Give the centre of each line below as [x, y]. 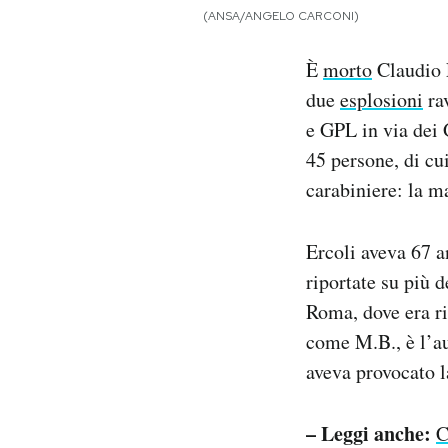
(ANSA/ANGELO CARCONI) [281, 15]
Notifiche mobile [148, 15]
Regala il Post [137, 41]
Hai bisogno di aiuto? [160, 67]
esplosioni [381, 99]
